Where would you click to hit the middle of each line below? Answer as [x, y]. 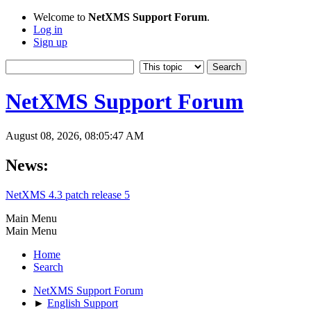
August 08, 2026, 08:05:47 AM [75, 135]
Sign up [50, 42]
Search [48, 267]
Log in [48, 30]
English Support [83, 303]
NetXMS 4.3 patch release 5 [68, 194]
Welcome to [61, 17]
